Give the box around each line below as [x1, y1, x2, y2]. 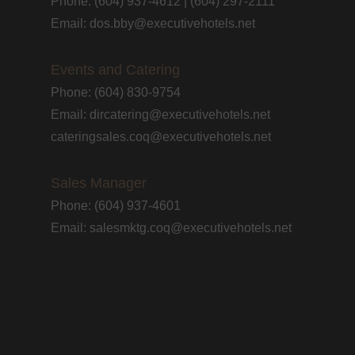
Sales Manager [51, 175, 147, 192]
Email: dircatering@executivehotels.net [51, 108, 270, 122]
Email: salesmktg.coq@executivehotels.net [51, 221, 292, 235]
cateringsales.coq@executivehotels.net [51, 130, 271, 144]
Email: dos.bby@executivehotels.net [51, 17, 255, 31]
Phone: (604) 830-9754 [51, 86, 181, 100]
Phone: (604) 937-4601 [51, 199, 181, 213]
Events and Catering [51, 62, 180, 78]
